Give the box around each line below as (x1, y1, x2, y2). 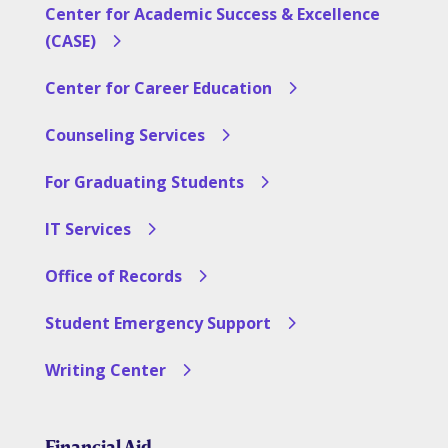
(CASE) (44, 30, 96, 53)
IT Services (44, 218, 131, 241)
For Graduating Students (44, 171, 244, 194)
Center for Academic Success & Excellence (44, 3, 380, 26)
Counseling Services (44, 124, 205, 147)
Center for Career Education (44, 77, 272, 100)
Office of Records (44, 265, 182, 288)
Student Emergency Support (44, 312, 271, 335)
